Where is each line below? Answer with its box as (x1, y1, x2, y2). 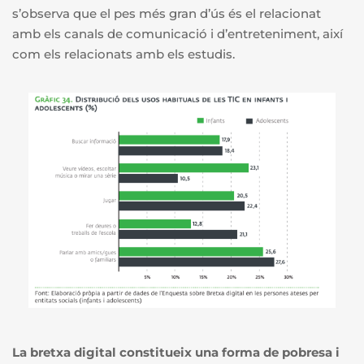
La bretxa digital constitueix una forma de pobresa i (12, 344, 340, 361)
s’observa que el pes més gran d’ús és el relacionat (12, 6, 321, 22)
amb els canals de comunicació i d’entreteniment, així (12, 26, 343, 42)
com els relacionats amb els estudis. (12, 46, 238, 63)
